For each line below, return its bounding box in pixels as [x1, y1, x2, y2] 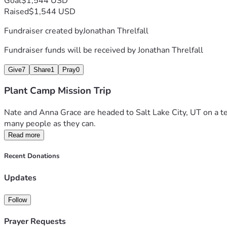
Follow [8, 196, 27, 204]
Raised [4, 6, 29, 17]
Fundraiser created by [4, 25, 83, 36]
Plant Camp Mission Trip [4, 84, 111, 98]
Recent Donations [4, 152, 59, 161]
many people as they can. [4, 118, 98, 130]
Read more [8, 131, 40, 139]
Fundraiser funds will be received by [4, 44, 138, 56]
